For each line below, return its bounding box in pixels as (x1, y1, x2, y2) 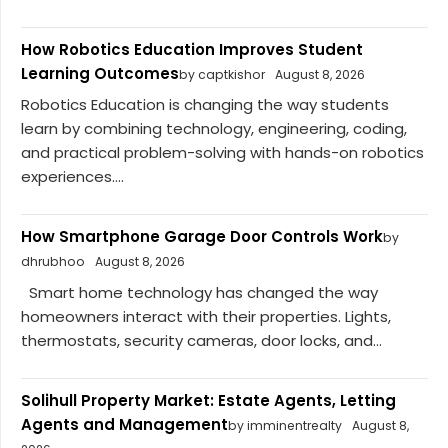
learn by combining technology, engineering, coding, (21, 118, 407, 140)
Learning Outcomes (21, 62, 179, 84)
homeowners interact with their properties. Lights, (21, 305, 391, 327)
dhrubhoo (21, 253, 85, 271)
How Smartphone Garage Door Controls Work (21, 226, 383, 248)
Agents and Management (21, 413, 228, 435)
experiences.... (21, 166, 124, 188)
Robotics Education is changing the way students (21, 94, 389, 116)
